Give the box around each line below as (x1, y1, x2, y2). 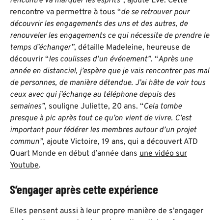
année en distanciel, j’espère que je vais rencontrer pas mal (10, 66, 209, 76)
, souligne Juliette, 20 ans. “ (45, 101, 143, 111)
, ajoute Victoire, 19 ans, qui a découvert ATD (43, 137, 198, 147)
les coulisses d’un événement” (49, 54, 151, 64)
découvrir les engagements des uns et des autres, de (10, 19, 188, 29)
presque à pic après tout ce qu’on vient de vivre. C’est (10, 113, 192, 123)
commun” (10, 137, 43, 147)
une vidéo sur (139, 148, 187, 159)
